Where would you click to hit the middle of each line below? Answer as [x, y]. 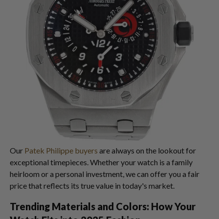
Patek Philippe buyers [61, 151]
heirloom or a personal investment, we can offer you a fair [105, 174]
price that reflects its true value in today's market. [92, 186]
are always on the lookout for [147, 151]
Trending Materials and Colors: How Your [103, 207]
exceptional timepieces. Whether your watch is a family [101, 162]
